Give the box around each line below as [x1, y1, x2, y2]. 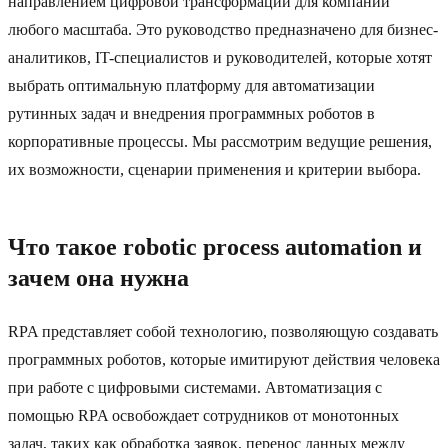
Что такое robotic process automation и [8, 234, 422, 261]
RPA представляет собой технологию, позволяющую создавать [8, 323, 438, 341]
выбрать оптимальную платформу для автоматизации [8, 77, 375, 95]
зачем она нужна [8, 265, 189, 292]
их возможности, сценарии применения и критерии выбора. [8, 161, 421, 179]
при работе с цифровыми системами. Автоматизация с [8, 379, 382, 397]
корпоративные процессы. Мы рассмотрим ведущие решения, [8, 133, 432, 151]
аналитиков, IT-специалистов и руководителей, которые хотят [8, 49, 432, 67]
